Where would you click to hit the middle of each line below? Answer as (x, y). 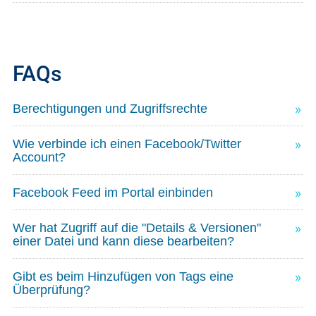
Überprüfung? (51, 290)
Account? (39, 158)
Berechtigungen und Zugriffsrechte (110, 109)
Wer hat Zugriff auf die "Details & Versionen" (136, 228)
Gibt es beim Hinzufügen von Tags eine (123, 277)
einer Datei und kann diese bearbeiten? (123, 242)
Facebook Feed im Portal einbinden (113, 193)
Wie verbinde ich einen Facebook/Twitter (127, 144)
